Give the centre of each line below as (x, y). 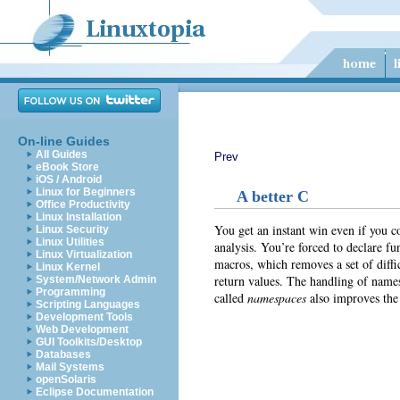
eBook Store (67, 167)
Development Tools (84, 317)
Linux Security (72, 229)
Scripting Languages (88, 304)
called (231, 297)
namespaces (279, 297)
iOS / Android (69, 179)
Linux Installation (79, 217)
